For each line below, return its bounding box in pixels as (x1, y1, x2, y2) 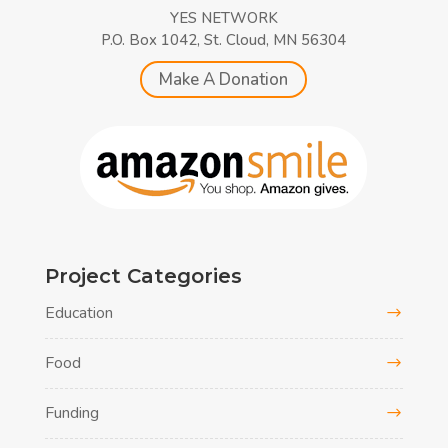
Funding (44, 401, 99, 424)
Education (44, 301, 113, 324)
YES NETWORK (169, 7, 278, 28)
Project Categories (44, 263, 242, 288)
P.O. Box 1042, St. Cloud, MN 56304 (101, 29, 347, 50)
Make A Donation (159, 67, 289, 91)
